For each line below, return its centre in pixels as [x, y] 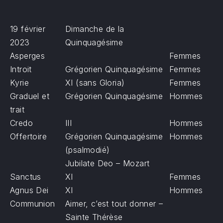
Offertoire [28, 136]
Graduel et [30, 96]
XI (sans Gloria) [95, 83]
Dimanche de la [95, 29]
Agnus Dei [29, 190]
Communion [33, 204]
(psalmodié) [88, 150]
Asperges [28, 56]
